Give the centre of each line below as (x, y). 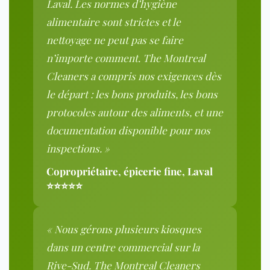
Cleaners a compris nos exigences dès (134, 76)
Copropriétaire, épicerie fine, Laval (130, 171)
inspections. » (78, 149)
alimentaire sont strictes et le (114, 22)
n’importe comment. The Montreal (126, 58)
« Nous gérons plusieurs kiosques (124, 229)
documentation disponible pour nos (128, 130)
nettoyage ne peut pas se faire (115, 40)
